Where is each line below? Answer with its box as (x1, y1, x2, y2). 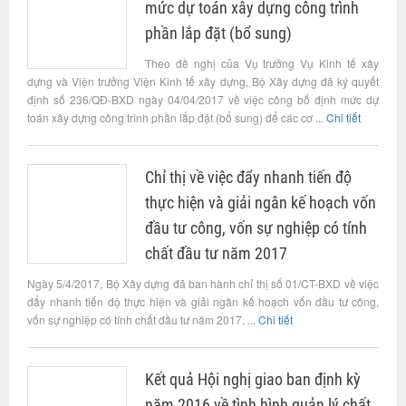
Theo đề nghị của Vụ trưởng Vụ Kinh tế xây (145, 55, 379, 71)
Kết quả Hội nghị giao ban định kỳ (145, 370, 361, 389)
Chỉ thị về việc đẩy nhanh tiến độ (145, 168, 352, 187)
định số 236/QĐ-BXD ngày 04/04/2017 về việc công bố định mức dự (27, 92, 379, 107)
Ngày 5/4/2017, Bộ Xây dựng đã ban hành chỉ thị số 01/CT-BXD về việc (27, 275, 379, 291)
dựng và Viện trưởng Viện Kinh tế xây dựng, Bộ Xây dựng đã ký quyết (27, 73, 379, 89)
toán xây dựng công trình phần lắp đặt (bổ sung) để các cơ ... (27, 110, 326, 125)
